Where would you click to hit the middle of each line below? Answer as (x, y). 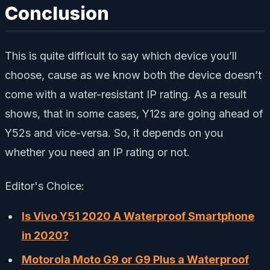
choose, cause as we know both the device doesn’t (133, 75)
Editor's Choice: (45, 186)
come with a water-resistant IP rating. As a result (126, 94)
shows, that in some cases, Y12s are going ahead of (134, 114)
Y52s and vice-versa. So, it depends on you (114, 133)
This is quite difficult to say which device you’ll (121, 56)
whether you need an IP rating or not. (97, 152)
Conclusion (57, 14)
